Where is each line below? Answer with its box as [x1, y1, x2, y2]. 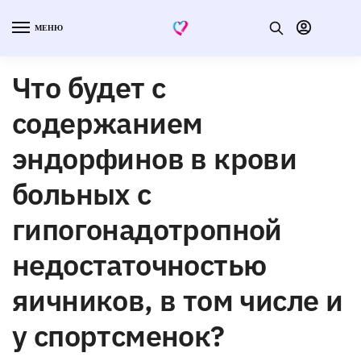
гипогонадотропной [12, 210, 282, 248]
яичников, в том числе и [12, 280, 343, 319]
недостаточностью [12, 245, 267, 284]
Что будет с [12, 68, 166, 106]
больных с [12, 174, 151, 213]
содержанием [12, 103, 203, 142]
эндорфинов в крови [12, 139, 297, 177]
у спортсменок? [12, 316, 225, 355]
